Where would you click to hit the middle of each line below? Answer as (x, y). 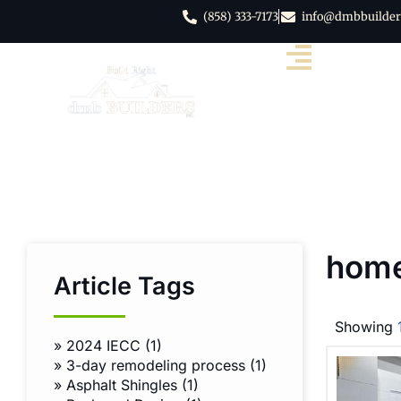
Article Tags (124, 286)
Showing (366, 327)
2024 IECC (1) (114, 346)
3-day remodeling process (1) (166, 366)
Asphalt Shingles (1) (132, 385)
